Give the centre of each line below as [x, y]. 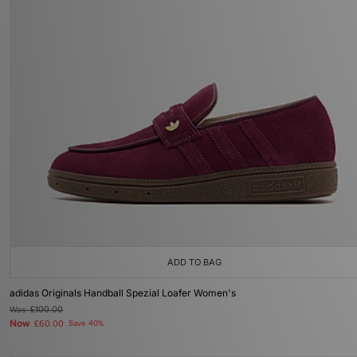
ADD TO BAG [194, 262]
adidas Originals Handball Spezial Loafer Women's [123, 293]
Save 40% [86, 324]
